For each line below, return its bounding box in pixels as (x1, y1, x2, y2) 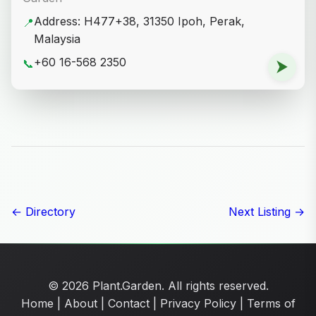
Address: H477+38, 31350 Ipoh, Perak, (34, 14, 245, 29)
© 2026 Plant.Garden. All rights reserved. (47, 279, 269, 293)
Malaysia (34, 32, 80, 47)
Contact (107, 296, 150, 311)
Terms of (246, 296, 296, 311)
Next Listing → (229, 205, 305, 219)
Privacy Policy (159, 296, 236, 311)
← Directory (11, 205, 75, 219)
